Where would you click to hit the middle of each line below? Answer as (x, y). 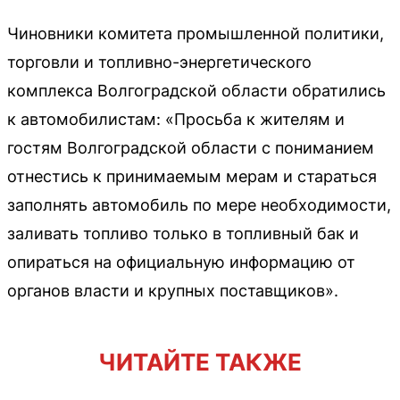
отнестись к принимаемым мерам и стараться (192, 176)
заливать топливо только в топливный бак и (183, 233)
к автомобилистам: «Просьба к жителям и (176, 119)
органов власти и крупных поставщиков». (173, 290)
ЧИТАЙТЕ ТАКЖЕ (200, 362)
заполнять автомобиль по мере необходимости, (199, 204)
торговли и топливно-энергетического (159, 62)
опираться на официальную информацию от (181, 262)
